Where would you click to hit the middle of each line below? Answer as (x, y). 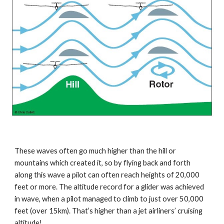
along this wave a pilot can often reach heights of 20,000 (107, 174)
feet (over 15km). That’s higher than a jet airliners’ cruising (109, 210)
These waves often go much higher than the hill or (95, 150)
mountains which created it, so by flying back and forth (103, 162)
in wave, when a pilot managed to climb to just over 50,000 (109, 198)
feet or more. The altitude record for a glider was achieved (109, 186)
